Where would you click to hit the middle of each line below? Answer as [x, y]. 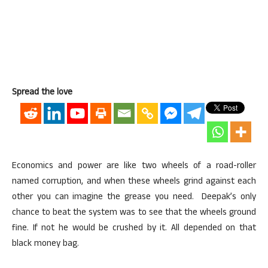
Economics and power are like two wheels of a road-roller [134, 167]
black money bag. [45, 244]
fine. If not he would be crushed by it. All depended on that [134, 229]
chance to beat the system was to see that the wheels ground [134, 213]
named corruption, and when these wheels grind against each [134, 182]
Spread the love [42, 93]
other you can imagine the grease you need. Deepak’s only [134, 198]
